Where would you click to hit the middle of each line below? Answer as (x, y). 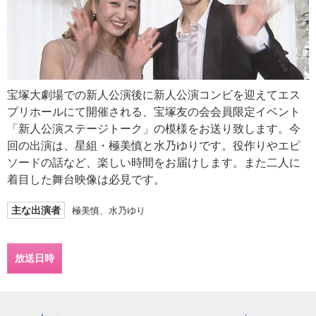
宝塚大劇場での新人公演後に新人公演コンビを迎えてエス (154, 95)
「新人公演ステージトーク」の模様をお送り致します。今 (154, 128)
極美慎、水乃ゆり (109, 210)
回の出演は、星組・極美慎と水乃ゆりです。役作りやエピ (154, 145)
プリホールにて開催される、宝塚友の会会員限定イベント (154, 111)
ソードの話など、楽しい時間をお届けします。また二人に (154, 162)
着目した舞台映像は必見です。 (86, 179)
